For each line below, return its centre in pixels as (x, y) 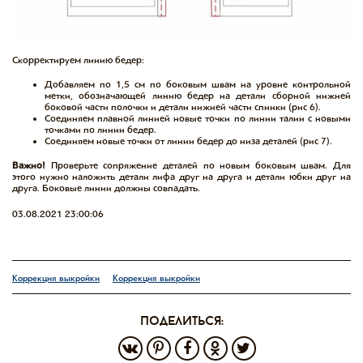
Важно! (29, 165)
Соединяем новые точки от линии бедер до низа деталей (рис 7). (188, 141)
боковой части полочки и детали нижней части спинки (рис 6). (183, 107)
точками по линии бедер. (100, 129)
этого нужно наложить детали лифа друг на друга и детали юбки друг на (181, 176)
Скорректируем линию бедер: (78, 60)
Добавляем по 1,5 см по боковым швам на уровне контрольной (198, 84)
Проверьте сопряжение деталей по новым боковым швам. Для (198, 165)
